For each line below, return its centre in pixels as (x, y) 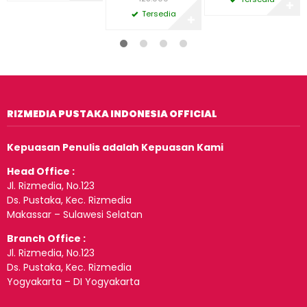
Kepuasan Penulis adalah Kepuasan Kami (115, 147)
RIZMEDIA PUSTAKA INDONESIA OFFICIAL (112, 113)
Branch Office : (46, 238)
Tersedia (158, 13)
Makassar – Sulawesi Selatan (75, 214)
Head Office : (41, 171)
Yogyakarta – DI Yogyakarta (73, 281)
